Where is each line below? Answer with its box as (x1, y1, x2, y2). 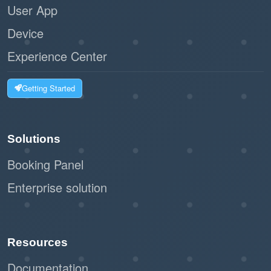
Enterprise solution (7, 178, 107, 196)
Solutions (7, 132, 60, 145)
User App (7, 1, 57, 19)
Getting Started (22, 82, 76, 94)
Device (7, 24, 44, 42)
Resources (7, 235, 68, 249)
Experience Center (7, 47, 107, 65)
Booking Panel (7, 155, 83, 173)
